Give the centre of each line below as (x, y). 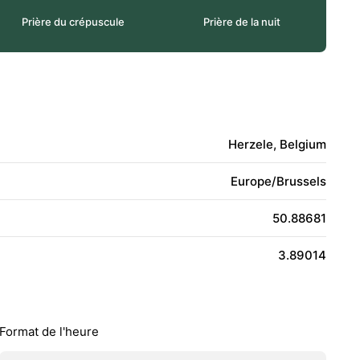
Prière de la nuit (242, 22)
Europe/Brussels (278, 181)
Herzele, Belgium (277, 144)
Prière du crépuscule (73, 22)
